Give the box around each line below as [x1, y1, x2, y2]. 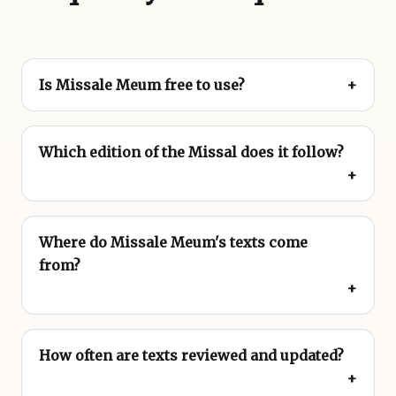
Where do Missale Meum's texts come [39, 233, 308, 252]
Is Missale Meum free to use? [39, 76, 246, 95]
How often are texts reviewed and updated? [39, 346, 345, 365]
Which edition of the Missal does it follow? [39, 143, 345, 162]
